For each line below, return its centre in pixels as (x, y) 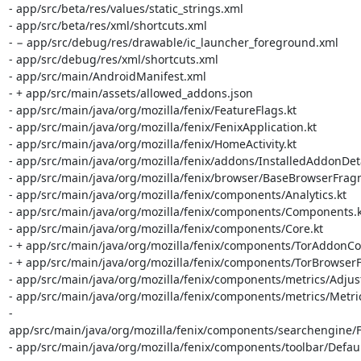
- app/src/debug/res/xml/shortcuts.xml (113, 59)
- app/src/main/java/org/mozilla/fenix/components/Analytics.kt (177, 195)
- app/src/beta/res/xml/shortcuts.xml (108, 25)
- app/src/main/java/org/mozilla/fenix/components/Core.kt (166, 228)
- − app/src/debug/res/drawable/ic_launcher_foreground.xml (173, 42)
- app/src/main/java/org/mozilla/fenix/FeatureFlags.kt (152, 110)
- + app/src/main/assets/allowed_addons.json (131, 93)
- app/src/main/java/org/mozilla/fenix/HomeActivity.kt (152, 144)
